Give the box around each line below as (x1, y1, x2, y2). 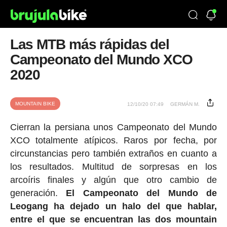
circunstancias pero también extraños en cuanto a (10, 148, 217, 159)
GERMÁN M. (170, 101, 200, 107)
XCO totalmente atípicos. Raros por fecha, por (10, 135, 217, 145)
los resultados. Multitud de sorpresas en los (10, 162, 217, 172)
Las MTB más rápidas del (10, 36, 169, 52)
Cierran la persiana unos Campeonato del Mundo (10, 122, 217, 132)
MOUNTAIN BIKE (15, 101, 55, 106)
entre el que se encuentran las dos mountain (10, 214, 217, 224)
